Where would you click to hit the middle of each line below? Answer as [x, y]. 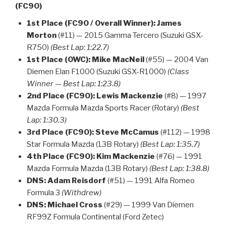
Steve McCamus [127, 132]
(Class [178, 72]
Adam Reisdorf [76, 181]
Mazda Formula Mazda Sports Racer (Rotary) [103, 108]
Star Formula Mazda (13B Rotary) [83, 145]
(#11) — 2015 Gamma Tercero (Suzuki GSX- [130, 36]
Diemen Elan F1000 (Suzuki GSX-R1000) [97, 72]
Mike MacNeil [118, 60]
